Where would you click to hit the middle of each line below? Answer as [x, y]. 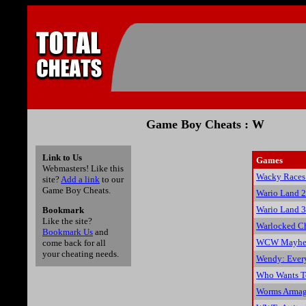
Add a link [80, 179]
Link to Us [62, 157]
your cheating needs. [81, 254]
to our [112, 179]
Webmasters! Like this [83, 168]
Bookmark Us [68, 232]
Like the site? [67, 221]
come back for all [74, 243]
